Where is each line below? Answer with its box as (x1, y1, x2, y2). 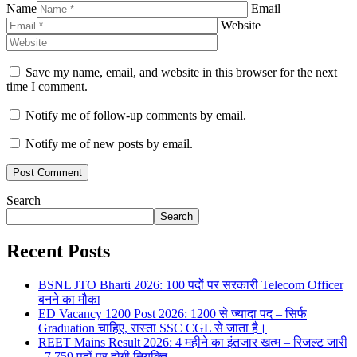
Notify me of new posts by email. (25, 137, 193, 151)
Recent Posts (6, 240, 110, 261)
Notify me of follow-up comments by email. (25, 108, 246, 123)
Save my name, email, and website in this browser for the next (25, 65, 337, 80)
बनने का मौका (38, 292, 100, 306)
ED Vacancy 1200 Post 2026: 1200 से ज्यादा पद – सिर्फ (38, 306, 307, 320)
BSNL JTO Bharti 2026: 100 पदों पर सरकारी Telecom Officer (38, 277, 343, 292)
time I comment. (6, 80, 88, 94)
